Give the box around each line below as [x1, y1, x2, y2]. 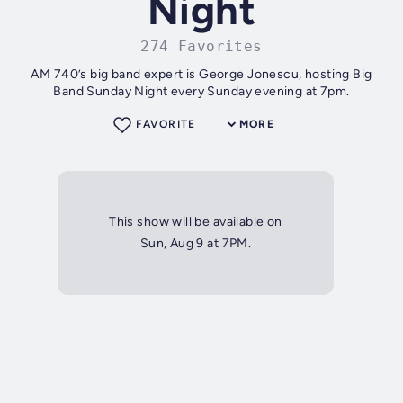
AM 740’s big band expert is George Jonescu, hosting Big [31, 67, 372, 83]
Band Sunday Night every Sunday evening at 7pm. [53, 84, 350, 100]
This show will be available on [109, 214, 282, 230]
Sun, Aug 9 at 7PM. [139, 236, 252, 252]
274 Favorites [140, 38, 263, 56]
